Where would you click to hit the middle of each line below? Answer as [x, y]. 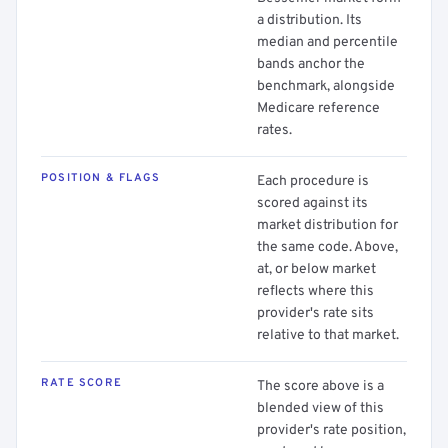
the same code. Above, [327, 247]
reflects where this [315, 291]
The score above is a [320, 386]
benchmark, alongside [326, 86]
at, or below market [316, 269]
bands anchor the [311, 64]
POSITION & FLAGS [101, 178]
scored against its [312, 203]
